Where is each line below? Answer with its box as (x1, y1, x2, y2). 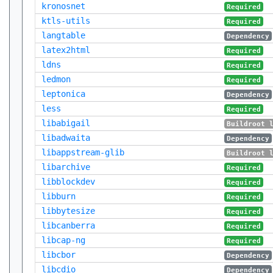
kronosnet (41, 1, 85, 11)
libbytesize (41, 206, 95, 216)
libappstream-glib (41, 147, 124, 157)
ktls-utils (41, 16, 90, 26)
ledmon (41, 74, 71, 84)
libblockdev (41, 177, 95, 186)
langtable (41, 30, 85, 40)
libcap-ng (41, 235, 85, 245)
